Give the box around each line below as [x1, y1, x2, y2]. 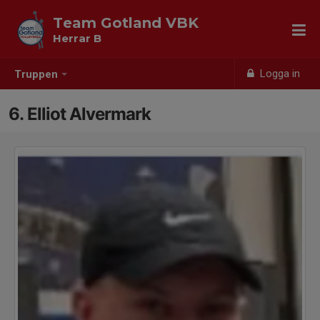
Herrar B [53, 31, 101, 45]
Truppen [14, 68, 58, 81]
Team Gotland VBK [53, 14, 199, 31]
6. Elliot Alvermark [9, 104, 151, 124]
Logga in [257, 67, 301, 80]
